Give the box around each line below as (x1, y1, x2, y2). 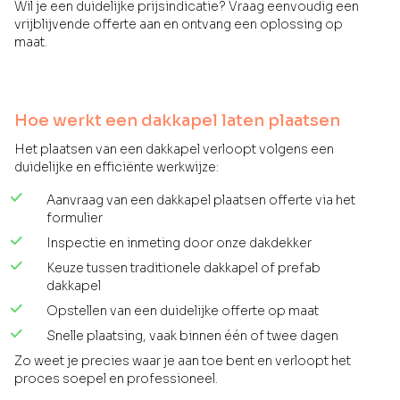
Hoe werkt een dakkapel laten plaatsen (14, 111, 340, 131)
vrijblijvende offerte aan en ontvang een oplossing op (14, 16, 343, 33)
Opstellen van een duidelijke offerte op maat (46, 303, 319, 320)
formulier (46, 209, 103, 226)
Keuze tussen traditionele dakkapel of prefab (46, 259, 321, 276)
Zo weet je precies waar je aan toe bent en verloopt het (14, 353, 351, 370)
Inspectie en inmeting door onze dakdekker (46, 234, 312, 251)
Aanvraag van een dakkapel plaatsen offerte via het (46, 191, 355, 208)
